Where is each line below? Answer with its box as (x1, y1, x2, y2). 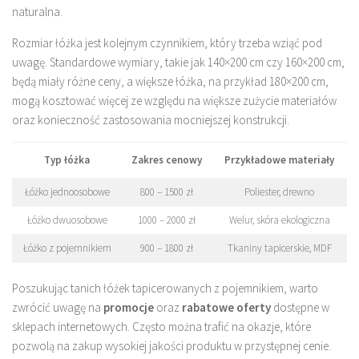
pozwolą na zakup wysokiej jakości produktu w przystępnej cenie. (12, 338, 331, 354)
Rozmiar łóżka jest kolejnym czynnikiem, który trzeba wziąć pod (12, 35, 322, 51)
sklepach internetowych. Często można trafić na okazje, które (12, 319, 311, 335)
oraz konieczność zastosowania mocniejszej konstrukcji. (12, 112, 289, 128)
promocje (103, 300, 154, 316)
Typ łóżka (44, 153, 90, 167)
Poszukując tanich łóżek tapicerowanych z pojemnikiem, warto (12, 280, 318, 296)
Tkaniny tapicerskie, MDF (227, 241, 332, 256)
